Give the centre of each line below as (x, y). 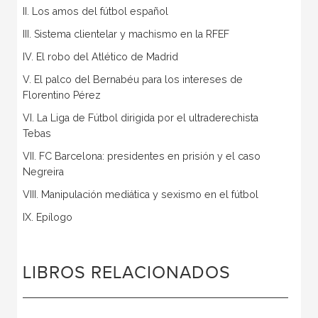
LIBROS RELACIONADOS (126, 273)
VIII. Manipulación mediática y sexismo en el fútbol (142, 194)
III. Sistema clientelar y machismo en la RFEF (126, 34)
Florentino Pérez (63, 95)
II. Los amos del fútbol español (95, 11)
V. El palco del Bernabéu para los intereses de (132, 79)
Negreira (43, 171)
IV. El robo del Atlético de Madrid (100, 56)
